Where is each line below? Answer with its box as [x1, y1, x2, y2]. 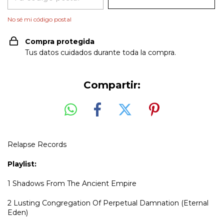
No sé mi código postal [7, 15, 71, 23]
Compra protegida [25, 37, 94, 46]
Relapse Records [7, 139, 66, 149]
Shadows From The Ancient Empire [12, 178, 136, 188]
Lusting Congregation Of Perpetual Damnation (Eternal [13, 198, 208, 207]
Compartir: [83, 79, 140, 91]
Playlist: [7, 159, 36, 168]
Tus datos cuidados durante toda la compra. [25, 48, 176, 57]
